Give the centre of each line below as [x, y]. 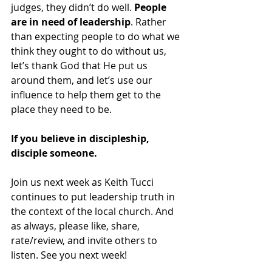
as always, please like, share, [76, 226]
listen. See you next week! [69, 255]
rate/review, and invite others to [85, 240]
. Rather [150, 22]
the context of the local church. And [93, 211]
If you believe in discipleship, [81, 138]
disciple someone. [54, 153]
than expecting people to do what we [97, 36]
